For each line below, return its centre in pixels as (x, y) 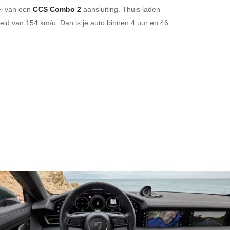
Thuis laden (141, 9)
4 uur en (145, 22)
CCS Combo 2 (57, 9)
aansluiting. (101, 9)
